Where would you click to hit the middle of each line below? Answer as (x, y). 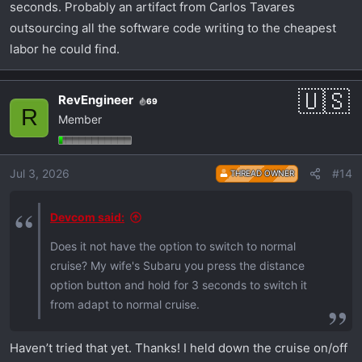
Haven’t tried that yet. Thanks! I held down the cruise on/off (179, 347)
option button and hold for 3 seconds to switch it (179, 285)
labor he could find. (65, 49)
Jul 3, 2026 (40, 174)
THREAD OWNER (261, 173)
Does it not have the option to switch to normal (173, 246)
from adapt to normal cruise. (125, 305)
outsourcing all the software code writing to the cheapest (173, 28)
